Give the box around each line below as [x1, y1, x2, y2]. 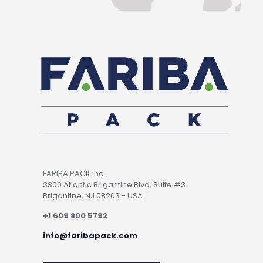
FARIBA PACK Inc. [43, 168, 105, 180]
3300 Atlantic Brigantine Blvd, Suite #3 [43, 179, 186, 191]
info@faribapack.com [43, 230, 137, 242]
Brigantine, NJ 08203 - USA [43, 190, 143, 202]
